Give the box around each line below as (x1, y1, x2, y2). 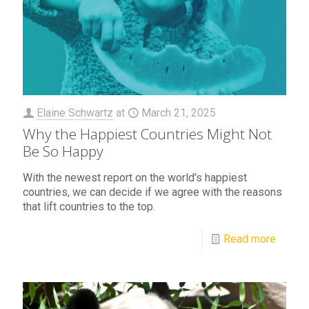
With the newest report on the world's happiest (23, 170, 247, 184)
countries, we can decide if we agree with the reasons (23, 185, 282, 199)
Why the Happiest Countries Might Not (23, 123, 272, 143)
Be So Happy (23, 141, 103, 161)
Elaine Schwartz (37, 106, 113, 119)
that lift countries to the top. (23, 199, 155, 213)
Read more (223, 232, 276, 246)
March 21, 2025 (141, 106, 216, 119)
